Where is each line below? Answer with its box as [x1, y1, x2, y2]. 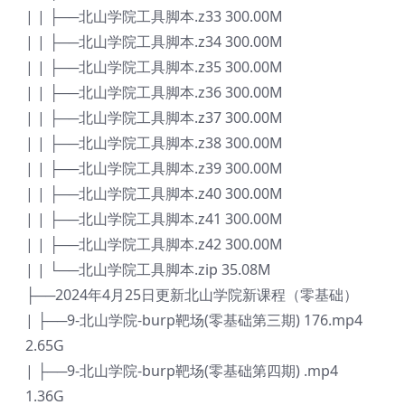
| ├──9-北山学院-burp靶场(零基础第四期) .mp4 [25, 361, 338, 381]
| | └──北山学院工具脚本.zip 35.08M [25, 259, 271, 280]
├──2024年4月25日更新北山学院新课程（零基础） [25, 285, 358, 306]
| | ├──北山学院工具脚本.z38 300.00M [25, 133, 283, 154]
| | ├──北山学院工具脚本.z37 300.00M [25, 108, 283, 128]
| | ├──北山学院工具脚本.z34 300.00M [25, 32, 283, 52]
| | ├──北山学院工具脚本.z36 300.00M [25, 82, 283, 103]
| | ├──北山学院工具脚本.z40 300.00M [25, 184, 283, 204]
